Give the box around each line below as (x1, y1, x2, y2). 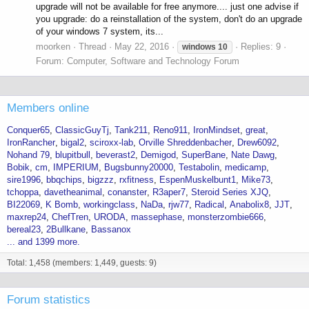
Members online (7, 101, 89, 114)
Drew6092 (237, 137, 277, 148)
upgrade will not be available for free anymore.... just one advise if (36, 1, 299, 12)
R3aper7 (152, 187, 186, 197)
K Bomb (46, 199, 78, 210)
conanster (108, 187, 147, 197)
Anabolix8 (230, 199, 269, 210)
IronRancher (7, 137, 55, 148)
